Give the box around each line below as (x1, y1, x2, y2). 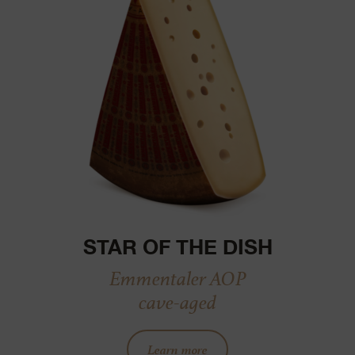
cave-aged (139, 287, 216, 316)
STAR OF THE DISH (82, 234, 273, 259)
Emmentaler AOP (109, 263, 246, 292)
